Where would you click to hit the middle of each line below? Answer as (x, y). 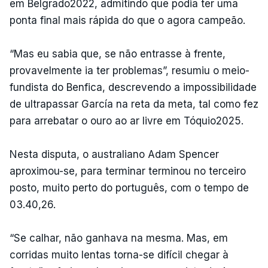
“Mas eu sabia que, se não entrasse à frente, (118, 54)
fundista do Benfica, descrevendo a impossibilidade (133, 87)
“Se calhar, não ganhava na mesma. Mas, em (119, 238)
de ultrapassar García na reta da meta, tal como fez (134, 104)
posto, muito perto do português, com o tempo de (129, 188)
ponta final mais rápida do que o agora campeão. (127, 20)
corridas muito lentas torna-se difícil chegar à (119, 255)
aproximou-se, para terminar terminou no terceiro (128, 171)
